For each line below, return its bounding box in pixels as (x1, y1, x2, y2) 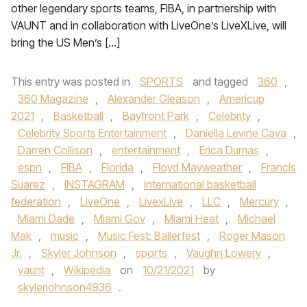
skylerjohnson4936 (18, 280, 112, 294)
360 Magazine (18, 92, 88, 106)
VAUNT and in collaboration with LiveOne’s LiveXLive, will (11, 19, 286, 32)
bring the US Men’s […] (11, 36, 120, 49)
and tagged (190, 75, 251, 88)
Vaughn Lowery (186, 246, 261, 260)
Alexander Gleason (108, 92, 200, 106)
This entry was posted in (11, 75, 133, 88)
